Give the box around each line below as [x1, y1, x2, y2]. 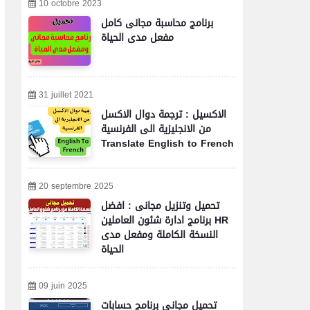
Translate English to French [101, 134, 234, 153]
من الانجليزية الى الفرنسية [101, 120, 211, 138]
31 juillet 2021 [39, 87, 93, 102]
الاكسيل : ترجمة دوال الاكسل [101, 105, 226, 124]
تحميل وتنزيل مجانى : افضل [101, 197, 219, 215]
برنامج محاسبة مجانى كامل [101, 14, 213, 33]
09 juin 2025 [39, 278, 87, 293]
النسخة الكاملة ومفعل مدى [101, 226, 218, 244]
